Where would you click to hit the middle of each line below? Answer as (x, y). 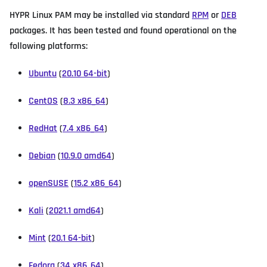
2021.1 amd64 (75, 211)
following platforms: (49, 46)
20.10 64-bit (85, 74)
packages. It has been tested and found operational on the (123, 31)
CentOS (43, 101)
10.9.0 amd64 (86, 156)
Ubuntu (43, 74)
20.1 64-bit (72, 238)
